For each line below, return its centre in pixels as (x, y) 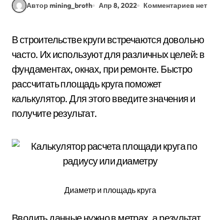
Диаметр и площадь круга (110, 190)
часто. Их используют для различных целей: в (108, 54)
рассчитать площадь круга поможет (87, 84)
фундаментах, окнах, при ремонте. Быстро (102, 69)
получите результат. (55, 113)
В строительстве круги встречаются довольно (15, 40)
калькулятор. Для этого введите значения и (104, 98)
